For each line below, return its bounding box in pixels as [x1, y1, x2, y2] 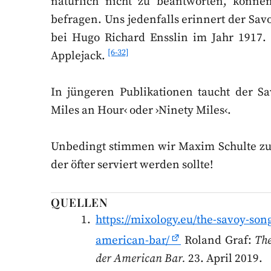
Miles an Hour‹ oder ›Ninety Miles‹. [51, 103, 231, 117]
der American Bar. [96, 251, 186, 266]
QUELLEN [51, 194, 108, 210]
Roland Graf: [181, 233, 255, 247]
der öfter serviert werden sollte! [51, 157, 213, 172]
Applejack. [51, 48, 108, 63]
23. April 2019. [186, 251, 263, 266]
